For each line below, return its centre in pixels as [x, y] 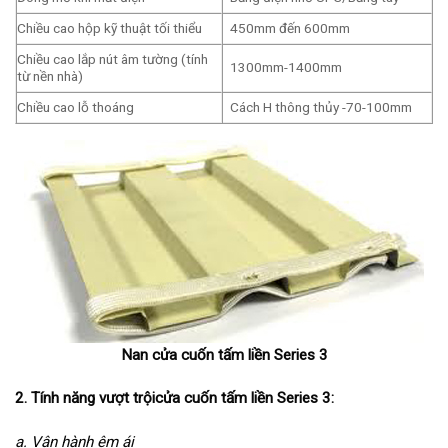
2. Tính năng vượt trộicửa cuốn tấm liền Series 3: [174, 398]
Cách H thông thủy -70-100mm [320, 107]
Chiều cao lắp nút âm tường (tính [112, 59]
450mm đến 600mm [289, 28]
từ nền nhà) [50, 76]
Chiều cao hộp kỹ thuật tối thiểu [109, 28]
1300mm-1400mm [285, 67]
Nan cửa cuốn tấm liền [195, 354]
